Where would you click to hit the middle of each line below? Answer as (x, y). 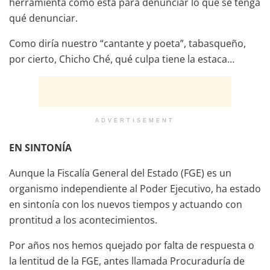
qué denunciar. (43, 18)
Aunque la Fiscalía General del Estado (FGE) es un (120, 173)
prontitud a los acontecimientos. (83, 220)
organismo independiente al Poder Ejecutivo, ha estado (135, 188)
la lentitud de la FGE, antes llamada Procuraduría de (127, 261)
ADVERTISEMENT (135, 120)
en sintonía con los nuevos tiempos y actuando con (126, 204)
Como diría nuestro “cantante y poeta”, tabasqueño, (127, 43)
